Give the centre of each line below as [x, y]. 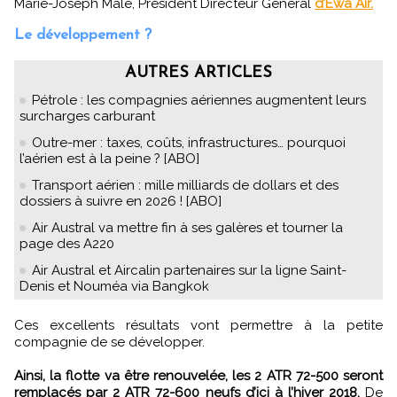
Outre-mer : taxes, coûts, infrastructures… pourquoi [189, 142]
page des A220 [67, 243]
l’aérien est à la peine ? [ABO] [109, 158]
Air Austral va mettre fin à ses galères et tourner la [187, 227]
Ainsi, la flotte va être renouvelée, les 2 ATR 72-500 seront [198, 375]
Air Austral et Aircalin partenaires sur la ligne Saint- [189, 270]
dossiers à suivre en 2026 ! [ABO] [121, 201]
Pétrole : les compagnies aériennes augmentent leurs [199, 100]
